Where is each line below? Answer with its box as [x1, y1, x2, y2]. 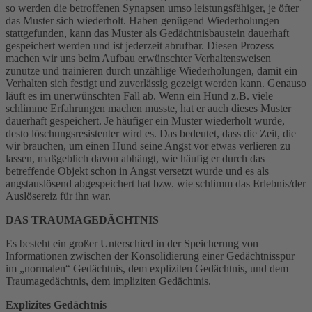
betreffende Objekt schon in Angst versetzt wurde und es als [6, 164, 269, 177]
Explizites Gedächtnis [6, 298, 107, 311]
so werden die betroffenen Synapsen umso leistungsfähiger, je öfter [6, 1, 299, 14]
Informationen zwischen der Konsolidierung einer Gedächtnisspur [6, 249, 295, 262]
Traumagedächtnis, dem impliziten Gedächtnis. [6, 274, 211, 287]
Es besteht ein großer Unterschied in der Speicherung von [6, 237, 258, 249]
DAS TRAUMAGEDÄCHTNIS [6, 213, 159, 226]
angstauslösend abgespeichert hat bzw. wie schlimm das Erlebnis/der [6, 177, 306, 189]
